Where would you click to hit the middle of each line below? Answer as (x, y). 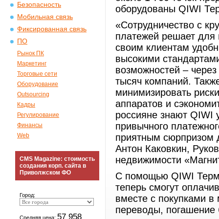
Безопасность (39, 5)
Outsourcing (33, 94)
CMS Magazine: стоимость (57, 159)
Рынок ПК (31, 53)
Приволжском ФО (45, 173)
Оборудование (38, 84)
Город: (27, 195)
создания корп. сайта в (53, 166)
